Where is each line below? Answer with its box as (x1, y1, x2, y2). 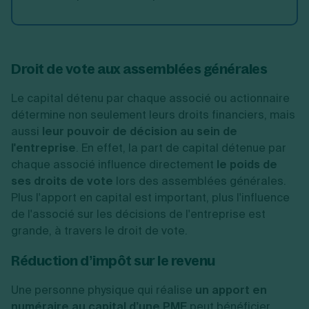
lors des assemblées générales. (113, 174, 286, 188)
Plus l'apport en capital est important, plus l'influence (11, 190, 290, 205)
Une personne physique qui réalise (11, 283, 195, 297)
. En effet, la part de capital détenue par (76, 141, 286, 155)
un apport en (195, 283, 267, 297)
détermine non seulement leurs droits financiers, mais (11, 108, 295, 122)
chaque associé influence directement (11, 157, 217, 172)
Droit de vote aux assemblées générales (11, 60, 267, 77)
